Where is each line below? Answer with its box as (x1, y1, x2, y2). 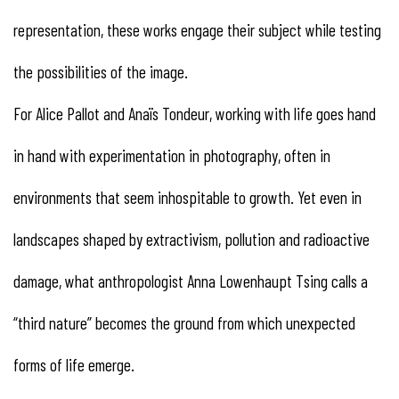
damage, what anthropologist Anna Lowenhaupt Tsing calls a (13, 270, 368, 291)
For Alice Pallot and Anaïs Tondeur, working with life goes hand (13, 102, 376, 124)
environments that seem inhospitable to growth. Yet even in (13, 186, 362, 208)
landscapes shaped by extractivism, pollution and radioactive (13, 228, 370, 249)
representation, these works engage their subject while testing (13, 19, 381, 40)
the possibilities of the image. (13, 61, 188, 82)
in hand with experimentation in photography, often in (13, 144, 330, 166)
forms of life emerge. (13, 354, 134, 375)
